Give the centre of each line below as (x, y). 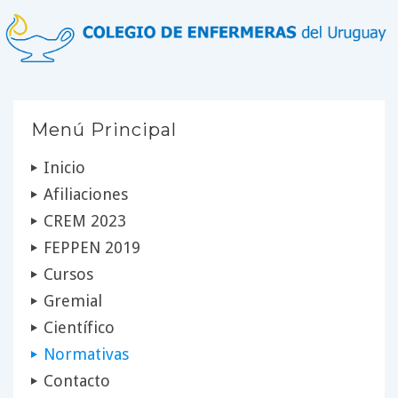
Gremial (72, 300)
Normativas (86, 354)
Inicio (64, 167)
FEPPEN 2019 (92, 247)
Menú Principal (104, 129)
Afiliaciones (85, 194)
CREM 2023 (84, 220)
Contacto (76, 380)
